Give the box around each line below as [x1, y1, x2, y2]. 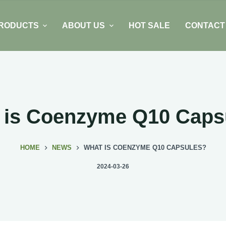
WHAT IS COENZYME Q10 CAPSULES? [83, 144, 206, 152]
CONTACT [185, 21, 225, 30]
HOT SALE [128, 21, 170, 30]
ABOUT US [62, 21, 105, 30]
